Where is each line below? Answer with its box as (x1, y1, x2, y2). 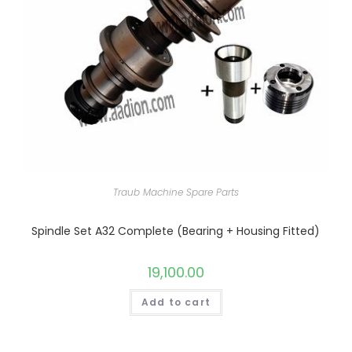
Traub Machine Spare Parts (112, 185, 239, 200)
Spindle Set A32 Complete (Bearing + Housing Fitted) (31, 223, 321, 240)
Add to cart (141, 295, 211, 310)
